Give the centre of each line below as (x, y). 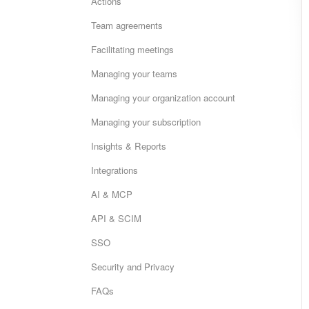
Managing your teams (134, 73)
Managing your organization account (163, 98)
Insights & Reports (129, 146)
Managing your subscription (146, 122)
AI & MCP (112, 194)
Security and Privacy (133, 267)
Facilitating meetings (132, 49)
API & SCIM (116, 218)
